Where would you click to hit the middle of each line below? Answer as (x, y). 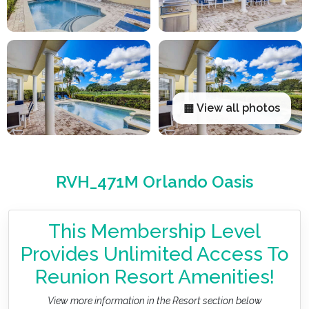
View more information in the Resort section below (154, 300)
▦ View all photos (232, 108)
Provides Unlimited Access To (154, 254)
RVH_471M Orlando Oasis (154, 182)
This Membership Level (154, 231)
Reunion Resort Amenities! (154, 277)
